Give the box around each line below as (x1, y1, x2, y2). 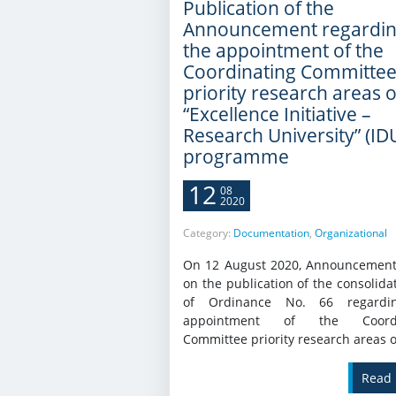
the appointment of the (183, 37, 384, 63)
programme (183, 143, 289, 169)
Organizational (315, 225, 387, 240)
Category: (183, 225, 233, 240)
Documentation (233, 225, 309, 240)
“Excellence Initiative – (183, 101, 371, 126)
